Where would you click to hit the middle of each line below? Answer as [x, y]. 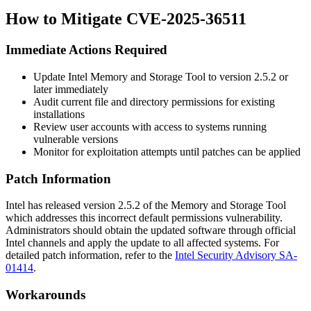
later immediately [71, 89]
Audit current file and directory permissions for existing [154, 101]
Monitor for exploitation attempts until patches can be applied [167, 151]
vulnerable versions [76, 139]
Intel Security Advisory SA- [236, 255]
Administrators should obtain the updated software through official [151, 230]
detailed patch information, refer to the [90, 255]
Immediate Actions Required [86, 50]
